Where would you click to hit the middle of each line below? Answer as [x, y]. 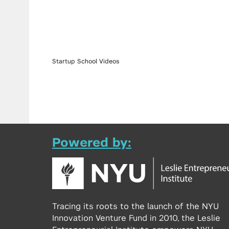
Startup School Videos [86, 61]
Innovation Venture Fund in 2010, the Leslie [136, 218]
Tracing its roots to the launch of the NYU [135, 206]
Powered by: [92, 143]
